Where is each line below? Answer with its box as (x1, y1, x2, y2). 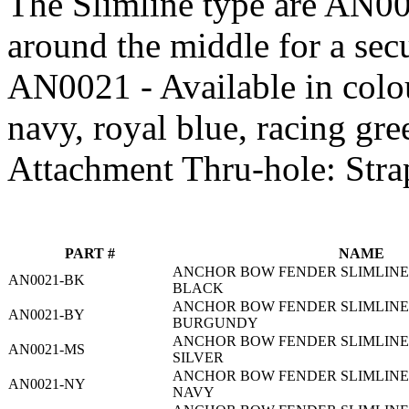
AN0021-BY (8, 307, 85, 323)
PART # (64, 246, 115, 262)
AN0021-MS (8, 341, 85, 358)
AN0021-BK (8, 272, 85, 288)
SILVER (173, 350, 224, 366)
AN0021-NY (8, 376, 86, 393)
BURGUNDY (173, 315, 258, 331)
